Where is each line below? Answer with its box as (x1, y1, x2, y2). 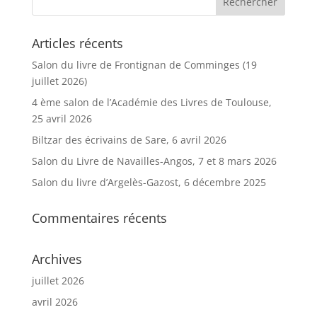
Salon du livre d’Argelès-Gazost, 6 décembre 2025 (31, 175, 266, 189)
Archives (31, 250, 82, 267)
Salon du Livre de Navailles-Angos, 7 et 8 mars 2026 (31, 154, 277, 168)
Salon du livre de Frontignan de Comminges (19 (31, 57, 257, 71)
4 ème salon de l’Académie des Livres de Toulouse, (31, 95, 272, 109)
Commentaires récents (31, 209, 167, 226)
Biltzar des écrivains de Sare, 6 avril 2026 (31, 132, 226, 146)
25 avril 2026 (31, 111, 92, 125)
